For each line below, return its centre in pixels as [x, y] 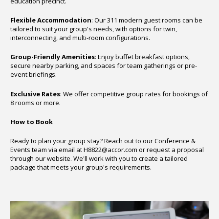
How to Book [32, 121]
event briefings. [33, 75]
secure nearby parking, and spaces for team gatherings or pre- [104, 66]
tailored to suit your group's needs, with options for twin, [94, 29]
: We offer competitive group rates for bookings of [134, 94]
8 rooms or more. [35, 102]
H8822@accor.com [110, 150]
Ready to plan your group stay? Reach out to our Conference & [103, 141]
